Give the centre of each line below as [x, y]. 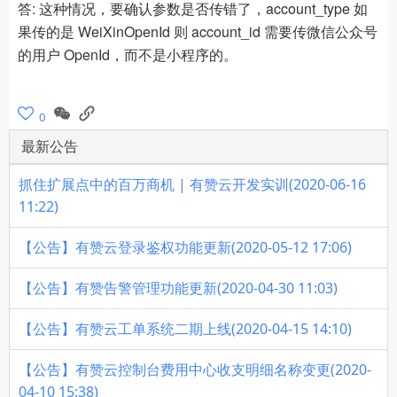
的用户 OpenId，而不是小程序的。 [128, 55]
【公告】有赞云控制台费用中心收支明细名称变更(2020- [195, 370]
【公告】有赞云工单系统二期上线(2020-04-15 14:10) [185, 329]
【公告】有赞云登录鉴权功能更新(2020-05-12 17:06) [185, 248]
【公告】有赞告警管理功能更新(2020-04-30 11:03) [178, 288]
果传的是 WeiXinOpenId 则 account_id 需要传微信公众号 [198, 32]
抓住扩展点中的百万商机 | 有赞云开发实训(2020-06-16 [192, 185]
